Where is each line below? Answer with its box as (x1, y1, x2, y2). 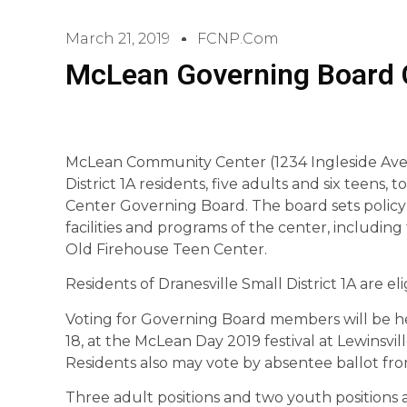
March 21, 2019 (65, 30, 170, 47)
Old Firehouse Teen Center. (65, 241, 267, 258)
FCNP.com (197, 30, 279, 47)
